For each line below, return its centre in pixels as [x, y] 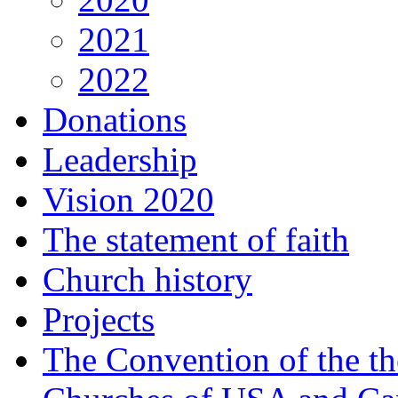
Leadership [120, 159]
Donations [115, 119]
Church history [147, 279]
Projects [99, 319]
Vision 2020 [128, 199]
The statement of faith [196, 239]
